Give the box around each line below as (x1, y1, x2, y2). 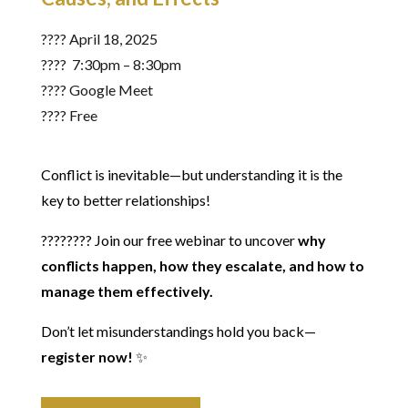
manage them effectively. (40, 281, 213, 300)
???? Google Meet (40, 80, 153, 98)
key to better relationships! (40, 190, 213, 209)
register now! (40, 347, 133, 365)
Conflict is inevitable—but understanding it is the (40, 165, 342, 183)
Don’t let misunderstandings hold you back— (40, 321, 316, 340)
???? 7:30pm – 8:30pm (40, 55, 181, 73)
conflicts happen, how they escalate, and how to (40, 256, 364, 274)
